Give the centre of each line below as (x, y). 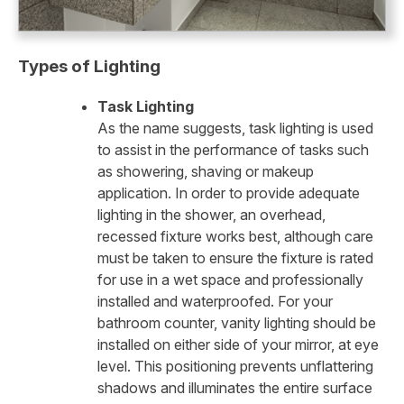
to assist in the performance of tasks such (233, 150)
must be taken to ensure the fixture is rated (235, 258)
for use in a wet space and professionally (230, 280)
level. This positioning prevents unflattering (235, 367)
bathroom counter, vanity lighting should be (237, 323)
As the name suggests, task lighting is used (235, 129)
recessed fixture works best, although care (235, 237)
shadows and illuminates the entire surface (235, 388)
